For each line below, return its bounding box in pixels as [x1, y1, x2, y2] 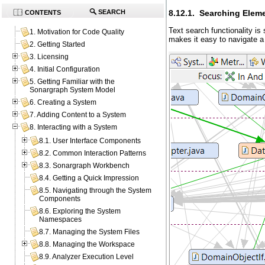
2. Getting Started [30, 40, 86, 49]
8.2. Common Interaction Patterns [39, 149, 147, 158]
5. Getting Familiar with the [30, 77, 115, 86]
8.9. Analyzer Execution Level [39, 253, 134, 261]
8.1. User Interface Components [39, 137, 141, 146]
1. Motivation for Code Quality [30, 28, 125, 37]
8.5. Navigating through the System [39, 186, 152, 195]
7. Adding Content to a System [30, 111, 127, 119]
